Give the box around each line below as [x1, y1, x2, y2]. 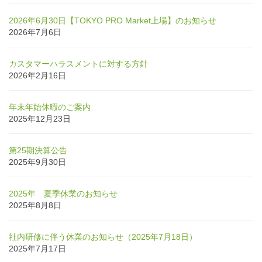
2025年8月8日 [9, 200, 61, 210]
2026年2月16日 [9, 70, 66, 80]
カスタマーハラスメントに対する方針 [9, 58, 148, 68]
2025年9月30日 [9, 157, 66, 167]
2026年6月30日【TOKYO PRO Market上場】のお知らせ [9, 15, 216, 25]
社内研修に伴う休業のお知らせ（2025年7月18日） [9, 232, 197, 242]
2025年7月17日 [9, 243, 66, 253]
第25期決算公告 [9, 145, 67, 155]
